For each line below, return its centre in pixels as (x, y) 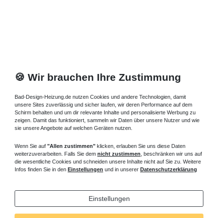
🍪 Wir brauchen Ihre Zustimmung (98, 77)
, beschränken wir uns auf (171, 154)
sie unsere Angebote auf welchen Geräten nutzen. (73, 128)
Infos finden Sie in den (41, 170)
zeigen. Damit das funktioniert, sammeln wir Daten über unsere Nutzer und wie (107, 120)
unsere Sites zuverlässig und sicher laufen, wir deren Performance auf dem (103, 105)
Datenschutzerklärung (169, 170)
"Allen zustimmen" (71, 146)
